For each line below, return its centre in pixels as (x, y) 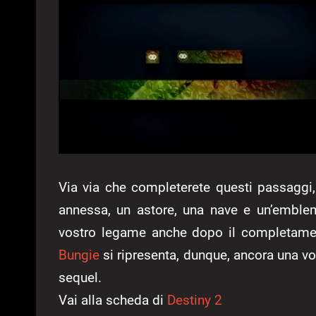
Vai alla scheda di (113, 300)
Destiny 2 (195, 300)
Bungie (79, 255)
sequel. (80, 278)
